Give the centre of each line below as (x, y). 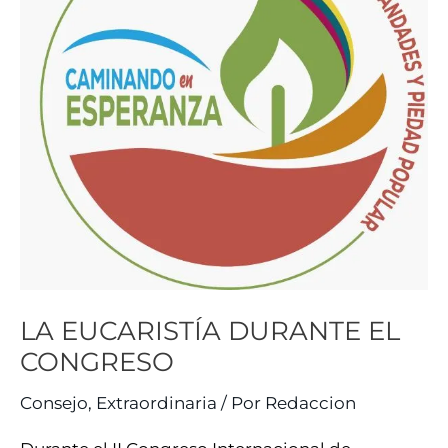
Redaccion (310, 402)
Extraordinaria (156, 402)
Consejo (54, 402)
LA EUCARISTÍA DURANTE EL (210, 330)
